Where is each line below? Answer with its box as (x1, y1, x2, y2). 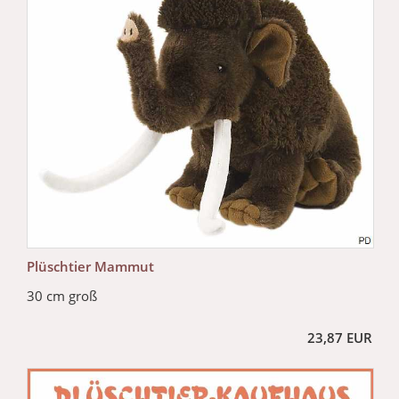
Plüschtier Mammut (27, 256, 154, 275)
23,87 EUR (307, 328, 372, 346)
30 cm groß (27, 286, 97, 305)
